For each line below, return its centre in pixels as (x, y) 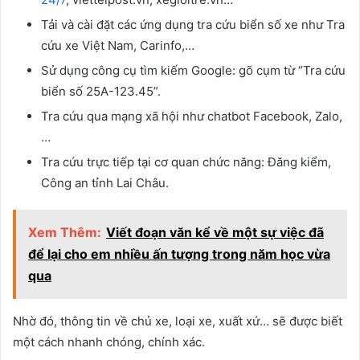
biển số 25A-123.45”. (101, 92)
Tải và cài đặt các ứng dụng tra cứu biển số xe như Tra (193, 25)
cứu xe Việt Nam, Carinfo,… (118, 46)
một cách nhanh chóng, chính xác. (109, 342)
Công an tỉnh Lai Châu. (105, 183)
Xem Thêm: (65, 233)
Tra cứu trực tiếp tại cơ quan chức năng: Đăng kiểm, (186, 162)
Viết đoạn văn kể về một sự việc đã (215, 233)
